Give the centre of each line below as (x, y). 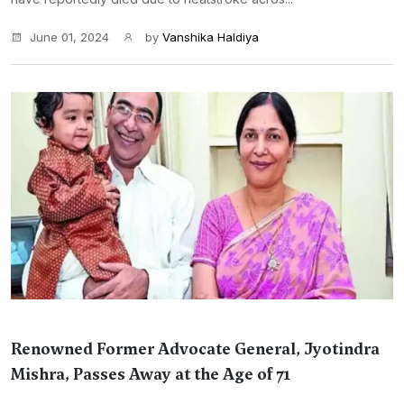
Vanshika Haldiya (211, 37)
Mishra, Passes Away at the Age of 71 (151, 374)
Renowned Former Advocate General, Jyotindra (195, 349)
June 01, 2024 (69, 37)
